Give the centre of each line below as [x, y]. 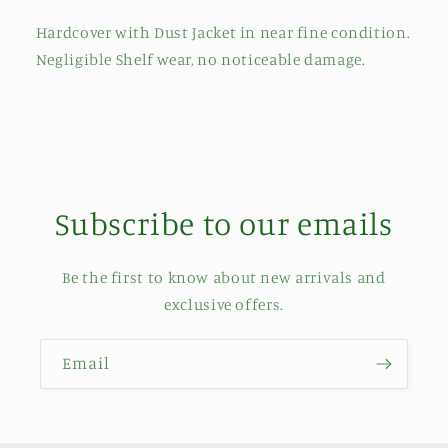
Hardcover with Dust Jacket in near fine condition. [223, 33]
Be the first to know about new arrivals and [224, 278]
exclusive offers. [224, 305]
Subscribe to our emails [224, 223]
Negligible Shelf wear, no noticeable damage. [200, 60]
